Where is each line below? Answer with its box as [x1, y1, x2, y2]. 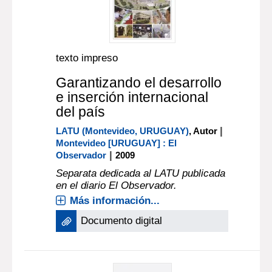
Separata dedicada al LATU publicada [56, 168, 226, 179]
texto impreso [56, 52, 118, 64]
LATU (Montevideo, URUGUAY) [56, 126, 189, 136]
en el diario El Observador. [56, 180, 177, 191]
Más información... [70, 195, 160, 206]
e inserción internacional [56, 89, 209, 105]
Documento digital [81, 215, 163, 226]
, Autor [189, 126, 220, 136]
